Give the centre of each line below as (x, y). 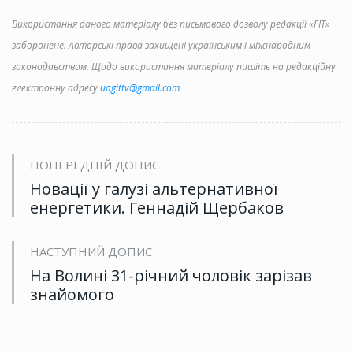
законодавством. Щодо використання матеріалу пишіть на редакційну (174, 67)
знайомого (72, 295)
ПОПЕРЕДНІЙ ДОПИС (95, 165)
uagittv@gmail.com (140, 88)
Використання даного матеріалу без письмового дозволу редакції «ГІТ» (171, 24)
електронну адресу (56, 88)
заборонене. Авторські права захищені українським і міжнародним (161, 46)
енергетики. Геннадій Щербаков (157, 208)
